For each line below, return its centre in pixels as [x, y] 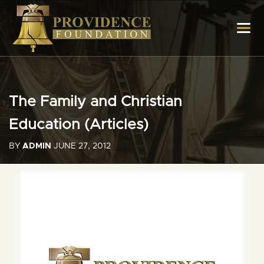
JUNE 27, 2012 [81, 146]
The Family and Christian [95, 102]
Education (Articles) [79, 125]
